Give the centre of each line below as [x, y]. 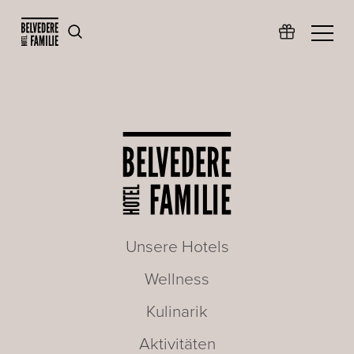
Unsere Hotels [177, 247]
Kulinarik [177, 311]
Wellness [177, 279]
